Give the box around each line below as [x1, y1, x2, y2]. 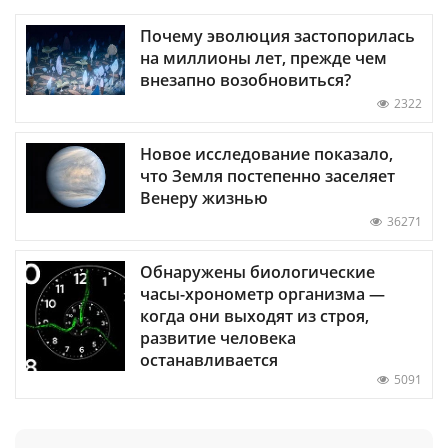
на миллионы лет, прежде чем [140, 46, 387, 69]
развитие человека [140, 326, 296, 349]
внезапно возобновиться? [140, 68, 351, 91]
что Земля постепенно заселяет [140, 164, 395, 187]
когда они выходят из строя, [140, 304, 369, 327]
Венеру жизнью [140, 186, 268, 209]
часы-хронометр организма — [140, 282, 385, 305]
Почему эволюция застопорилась [140, 24, 415, 47]
